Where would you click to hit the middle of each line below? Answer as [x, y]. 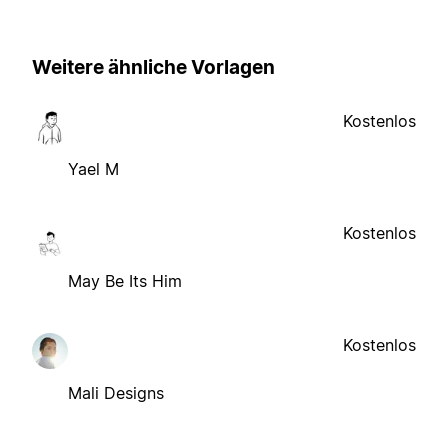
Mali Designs [116, 392]
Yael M [93, 168]
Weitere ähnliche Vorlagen [153, 67]
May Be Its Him [125, 280]
